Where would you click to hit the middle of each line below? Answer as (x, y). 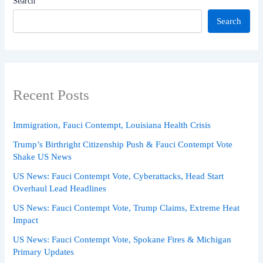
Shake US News (43, 156)
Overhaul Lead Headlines (60, 188)
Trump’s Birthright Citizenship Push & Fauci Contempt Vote (123, 144)
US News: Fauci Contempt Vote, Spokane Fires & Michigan (122, 239)
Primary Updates (44, 252)
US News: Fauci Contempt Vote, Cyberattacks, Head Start (119, 176)
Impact (26, 220)
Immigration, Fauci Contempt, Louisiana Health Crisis (112, 125)
